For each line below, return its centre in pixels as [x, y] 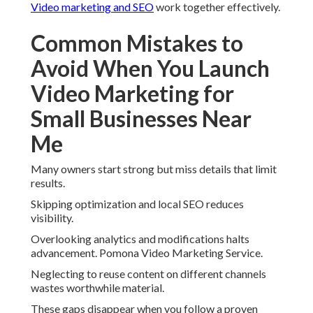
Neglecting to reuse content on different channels [148, 274]
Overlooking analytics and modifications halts [140, 239]
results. [48, 183]
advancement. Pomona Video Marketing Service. [147, 253]
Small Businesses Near [141, 119]
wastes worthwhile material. [97, 288]
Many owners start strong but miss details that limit [154, 169]
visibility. [52, 218]
